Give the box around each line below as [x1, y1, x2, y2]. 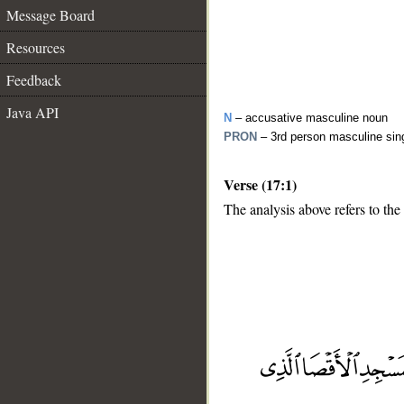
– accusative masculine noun [232, 111, 388, 124]
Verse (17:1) [224, 174, 297, 195]
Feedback [6, 70, 61, 89]
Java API [6, 103, 59, 122]
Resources [6, 38, 65, 57]
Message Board [6, 5, 95, 24]
